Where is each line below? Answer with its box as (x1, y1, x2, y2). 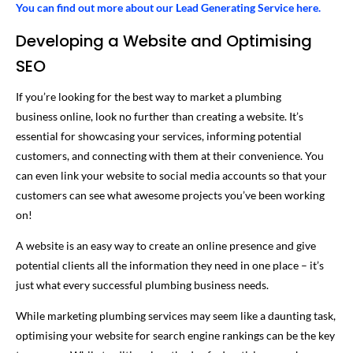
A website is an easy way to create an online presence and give (16, 238, 316, 252)
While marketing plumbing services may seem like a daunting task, (16, 308, 336, 322)
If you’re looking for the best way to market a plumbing (16, 89, 281, 103)
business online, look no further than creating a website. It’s (16, 109, 303, 123)
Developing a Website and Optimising (16, 29, 312, 52)
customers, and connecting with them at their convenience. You (16, 148, 324, 162)
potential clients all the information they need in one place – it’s (16, 258, 324, 272)
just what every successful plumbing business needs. (16, 277, 269, 292)
